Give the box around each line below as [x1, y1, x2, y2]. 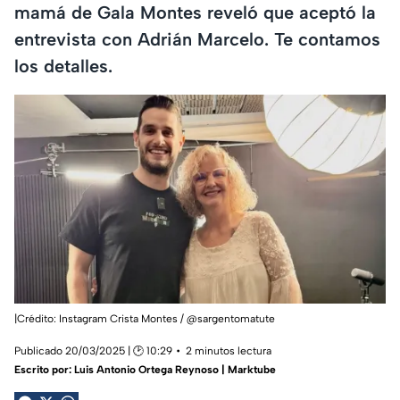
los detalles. [14, 54, 112, 77]
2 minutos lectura [186, 344, 271, 357]
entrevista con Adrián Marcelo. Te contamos [14, 28, 380, 50]
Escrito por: [14, 362, 74, 376]
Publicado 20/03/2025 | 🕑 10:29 [14, 344, 172, 357]
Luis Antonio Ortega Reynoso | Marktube [74, 362, 276, 376]
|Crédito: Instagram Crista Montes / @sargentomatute [14, 312, 275, 325]
